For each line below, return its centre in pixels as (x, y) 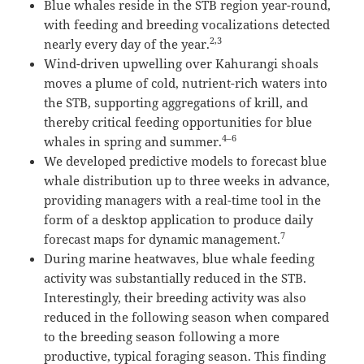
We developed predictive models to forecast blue (186, 160)
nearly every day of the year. (127, 43)
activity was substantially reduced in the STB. (175, 277)
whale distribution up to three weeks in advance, (187, 180)
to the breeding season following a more (162, 336)
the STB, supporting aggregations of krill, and (176, 102)
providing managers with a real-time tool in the (183, 199)
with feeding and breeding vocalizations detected (187, 24)
